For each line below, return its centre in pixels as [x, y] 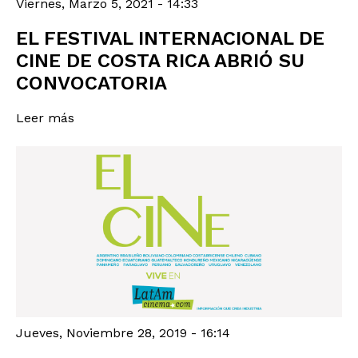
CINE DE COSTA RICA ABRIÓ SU [160, 60]
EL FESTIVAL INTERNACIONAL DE [170, 38]
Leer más [45, 117]
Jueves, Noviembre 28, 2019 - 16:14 [123, 332]
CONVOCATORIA [91, 83]
